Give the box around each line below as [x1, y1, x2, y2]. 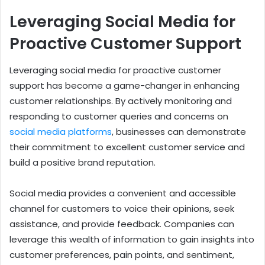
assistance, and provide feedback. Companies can [9, 217, 234, 230]
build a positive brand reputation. [9, 156, 156, 169]
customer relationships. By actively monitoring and [9, 94, 232, 107]
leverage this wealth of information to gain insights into [9, 232, 254, 245]
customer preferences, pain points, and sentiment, [9, 248, 234, 261]
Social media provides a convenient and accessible [9, 186, 236, 199]
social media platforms [9, 125, 112, 138]
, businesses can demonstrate [112, 125, 246, 138]
